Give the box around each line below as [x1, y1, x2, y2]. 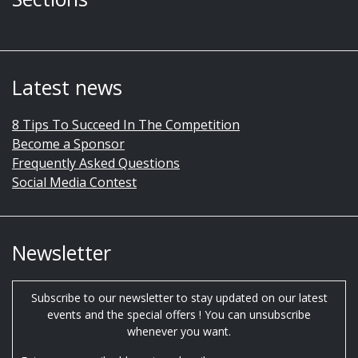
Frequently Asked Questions [12, 153, 180, 172]
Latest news [12, 73, 122, 101]
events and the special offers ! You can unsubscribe [47, 306, 311, 322]
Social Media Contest [12, 173, 137, 191]
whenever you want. [127, 323, 231, 339]
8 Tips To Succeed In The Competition [12, 115, 240, 133]
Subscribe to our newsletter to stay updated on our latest [30, 289, 328, 305]
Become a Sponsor [12, 134, 125, 153]
